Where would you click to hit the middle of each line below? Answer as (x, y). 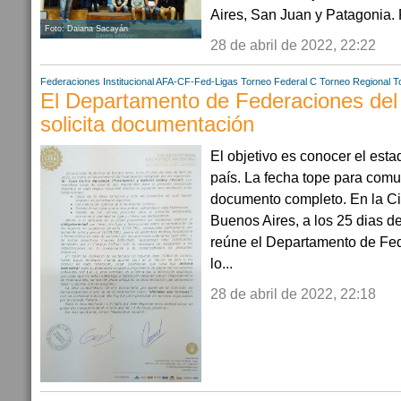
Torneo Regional (355, 81)
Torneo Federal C (279, 81)
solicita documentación (147, 124)
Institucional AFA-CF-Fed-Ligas (171, 81)
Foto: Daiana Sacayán (86, 28)
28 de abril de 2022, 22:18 (293, 293)
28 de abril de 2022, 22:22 (293, 44)
